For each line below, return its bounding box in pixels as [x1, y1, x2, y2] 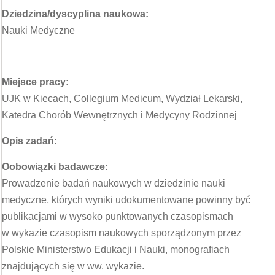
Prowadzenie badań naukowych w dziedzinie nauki [2, 178, 225, 188]
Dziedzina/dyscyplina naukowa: [2, 9, 149, 19]
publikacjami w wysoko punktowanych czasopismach [2, 211, 233, 222]
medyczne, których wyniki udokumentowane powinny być [2, 195, 250, 205]
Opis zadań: [2, 136, 57, 146]
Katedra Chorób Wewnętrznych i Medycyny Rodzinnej [2, 110, 237, 120]
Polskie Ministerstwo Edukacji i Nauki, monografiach [2, 244, 230, 255]
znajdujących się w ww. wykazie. [2, 261, 144, 271]
